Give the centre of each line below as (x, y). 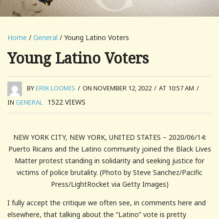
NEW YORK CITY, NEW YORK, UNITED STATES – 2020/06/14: (109, 137)
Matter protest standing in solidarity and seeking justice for (109, 160)
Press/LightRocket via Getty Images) (109, 184)
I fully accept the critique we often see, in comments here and (107, 202)
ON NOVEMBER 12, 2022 (117, 88)
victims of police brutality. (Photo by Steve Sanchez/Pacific (109, 172)
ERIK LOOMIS (55, 88)
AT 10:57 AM (176, 88)
